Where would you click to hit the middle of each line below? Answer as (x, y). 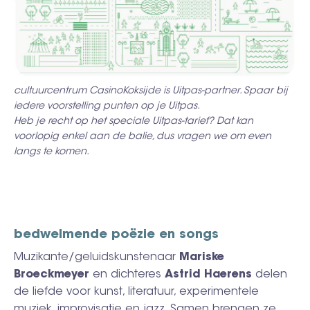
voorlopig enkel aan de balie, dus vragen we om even (143, 137)
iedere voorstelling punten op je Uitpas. (107, 106)
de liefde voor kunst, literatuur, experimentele (136, 292)
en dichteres (127, 274)
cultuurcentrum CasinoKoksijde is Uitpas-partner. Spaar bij (151, 91)
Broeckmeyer (52, 274)
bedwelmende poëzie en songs (116, 235)
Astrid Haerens (208, 274)
